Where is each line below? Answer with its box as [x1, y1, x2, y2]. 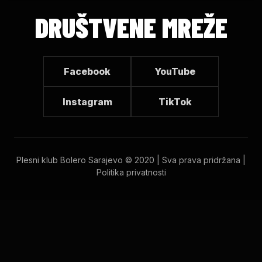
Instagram [62, 96, 112, 108]
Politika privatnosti [96, 167, 166, 178]
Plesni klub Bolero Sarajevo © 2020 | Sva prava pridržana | [16, 155, 246, 166]
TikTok [158, 96, 192, 108]
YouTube [154, 65, 195, 78]
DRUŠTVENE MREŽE [35, 10, 227, 44]
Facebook [64, 65, 111, 78]
